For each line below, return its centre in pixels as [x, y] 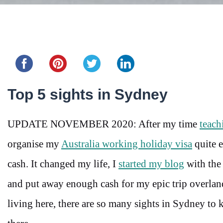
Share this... [21, 42]
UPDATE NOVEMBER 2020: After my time [104, 124]
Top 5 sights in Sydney [88, 95]
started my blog [151, 164]
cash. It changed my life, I [63, 164]
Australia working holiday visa [127, 144]
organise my [34, 144]
